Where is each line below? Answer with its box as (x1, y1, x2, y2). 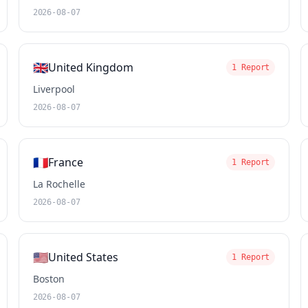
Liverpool (32, 82, 75, 96)
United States (47, 250, 118, 265)
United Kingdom (47, 60, 133, 75)
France (47, 155, 83, 170)
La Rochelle (32, 177, 85, 190)
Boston (32, 272, 65, 285)
